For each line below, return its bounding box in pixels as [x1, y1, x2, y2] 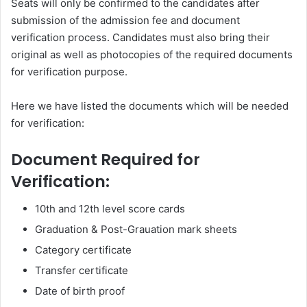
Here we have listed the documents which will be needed [11, 99, 288, 112]
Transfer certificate [35, 264, 128, 278]
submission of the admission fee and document [11, 13, 240, 27]
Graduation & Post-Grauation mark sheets [35, 223, 237, 236]
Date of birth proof [35, 284, 125, 298]
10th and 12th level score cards [35, 202, 185, 216]
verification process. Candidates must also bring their [11, 30, 270, 44]
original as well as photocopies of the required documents [11, 47, 293, 61]
